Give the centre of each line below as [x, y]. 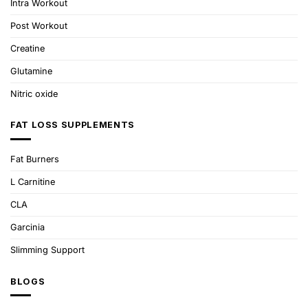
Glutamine [31, 71]
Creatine [27, 48]
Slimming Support [47, 250]
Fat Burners [35, 159]
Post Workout [39, 25]
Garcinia [27, 228]
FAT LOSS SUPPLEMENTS [73, 125]
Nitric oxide [34, 93]
